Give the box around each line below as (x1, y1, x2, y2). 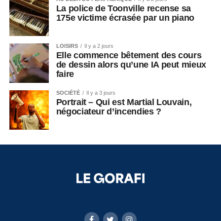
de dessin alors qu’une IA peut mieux (56, 60, 206, 70)
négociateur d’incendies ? (56, 107, 164, 116)
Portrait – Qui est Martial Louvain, (56, 97, 192, 107)
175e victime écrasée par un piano (56, 13, 197, 23)
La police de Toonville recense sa (56, 3, 191, 13)
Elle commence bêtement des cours (56, 50, 202, 60)
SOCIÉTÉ (56, 90, 80, 96)
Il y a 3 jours (86, 90, 115, 96)
